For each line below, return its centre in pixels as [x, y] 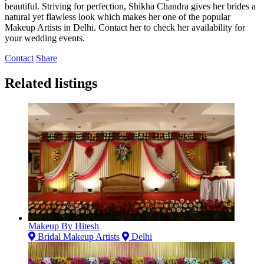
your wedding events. [45, 38]
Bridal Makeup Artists [77, 236]
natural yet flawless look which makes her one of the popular [118, 16]
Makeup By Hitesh [64, 226]
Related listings [51, 83]
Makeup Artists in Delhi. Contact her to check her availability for [125, 27]
